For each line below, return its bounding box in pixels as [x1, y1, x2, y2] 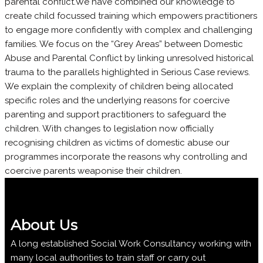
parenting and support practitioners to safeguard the [5, 109, 226, 120]
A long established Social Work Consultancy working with [11, 238, 251, 249]
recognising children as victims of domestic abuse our [5, 137, 230, 148]
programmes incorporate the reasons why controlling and [5, 151, 247, 162]
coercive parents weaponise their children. [5, 165, 182, 176]
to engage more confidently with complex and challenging [5, 24, 252, 35]
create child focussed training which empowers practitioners [5, 10, 257, 21]
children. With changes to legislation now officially [5, 123, 214, 134]
